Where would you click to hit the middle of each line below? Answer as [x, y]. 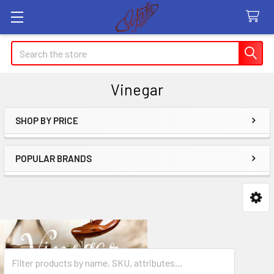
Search [25, 48]
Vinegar [137, 89]
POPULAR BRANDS [54, 158]
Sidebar [45, 140]
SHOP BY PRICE [47, 120]
